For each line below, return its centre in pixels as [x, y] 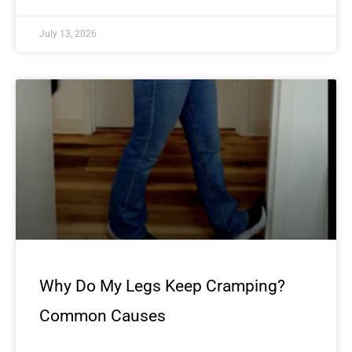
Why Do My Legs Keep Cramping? [162, 286]
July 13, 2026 [68, 34]
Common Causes [103, 316]
